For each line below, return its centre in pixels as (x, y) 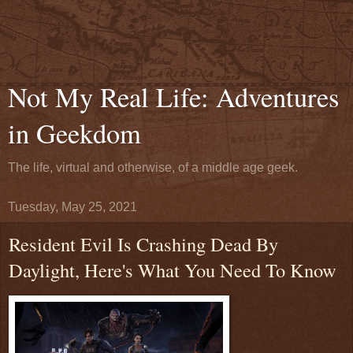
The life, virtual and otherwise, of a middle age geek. (153, 167)
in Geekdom (74, 133)
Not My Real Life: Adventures (173, 97)
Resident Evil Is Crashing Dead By (143, 244)
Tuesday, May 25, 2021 (72, 207)
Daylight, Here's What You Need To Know (173, 270)
